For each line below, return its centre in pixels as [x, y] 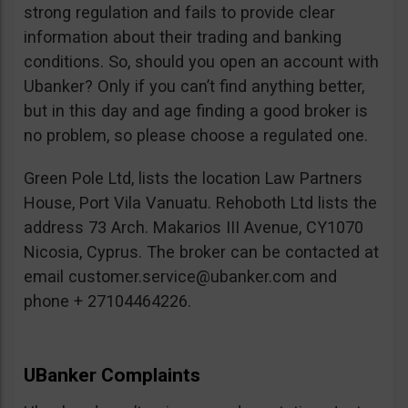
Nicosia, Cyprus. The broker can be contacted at [201, 252]
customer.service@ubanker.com [187, 277]
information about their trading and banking [183, 37]
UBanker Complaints [112, 376]
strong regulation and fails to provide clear [179, 13]
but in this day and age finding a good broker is [196, 111]
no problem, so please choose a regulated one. [196, 136]
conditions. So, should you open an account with [201, 62]
